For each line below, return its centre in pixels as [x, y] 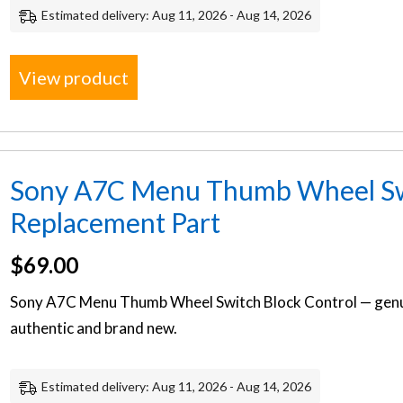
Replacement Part [116, 222]
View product [74, 77]
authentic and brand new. [94, 328]
